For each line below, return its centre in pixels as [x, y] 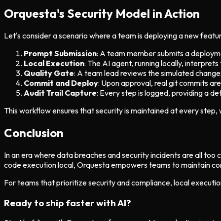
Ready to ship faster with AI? [68, 203]
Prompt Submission [60, 53]
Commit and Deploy [61, 83]
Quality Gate [49, 73]
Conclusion [34, 132]
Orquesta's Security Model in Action [102, 14]
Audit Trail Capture [60, 93]
